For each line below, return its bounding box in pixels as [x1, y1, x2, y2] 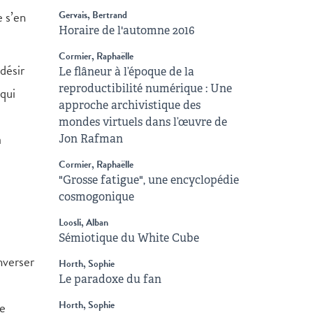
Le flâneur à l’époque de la [58, 64, 194, 79]
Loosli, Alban [58, 215, 108, 230]
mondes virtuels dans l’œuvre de [58, 115, 227, 129]
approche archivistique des [58, 98, 201, 112]
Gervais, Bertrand [58, 8, 127, 22]
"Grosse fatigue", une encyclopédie [58, 173, 239, 187]
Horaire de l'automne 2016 [58, 23, 194, 38]
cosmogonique [58, 189, 134, 204]
